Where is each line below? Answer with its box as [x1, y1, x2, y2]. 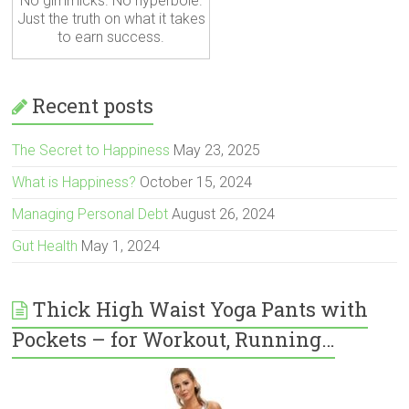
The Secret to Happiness [12, 142, 171, 160]
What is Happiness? [12, 173, 137, 192]
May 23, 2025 [173, 142, 261, 160]
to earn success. [58, 28, 165, 47]
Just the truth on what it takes [16, 10, 205, 28]
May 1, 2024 [81, 237, 161, 256]
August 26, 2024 [172, 205, 276, 224]
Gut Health [12, 237, 79, 256]
